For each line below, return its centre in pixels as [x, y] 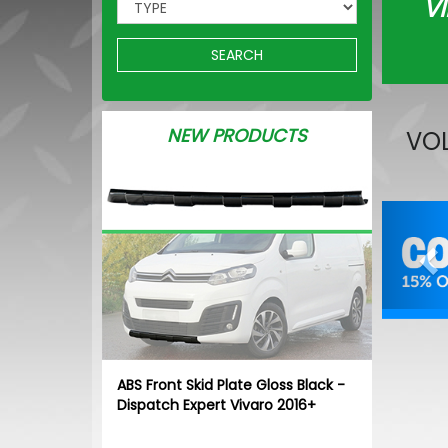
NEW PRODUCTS [237, 136]
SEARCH [237, 55]
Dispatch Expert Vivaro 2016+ [216, 404]
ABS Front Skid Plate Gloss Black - [231, 384]
